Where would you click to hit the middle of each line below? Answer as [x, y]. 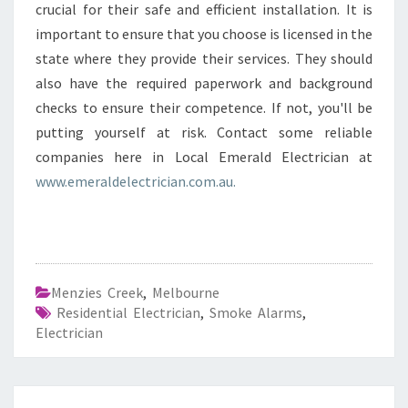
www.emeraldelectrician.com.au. [136, 181]
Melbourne [186, 292]
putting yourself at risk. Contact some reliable [204, 132]
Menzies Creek [97, 292]
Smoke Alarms [256, 312]
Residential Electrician [128, 312]
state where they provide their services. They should [204, 58]
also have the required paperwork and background [204, 83]
